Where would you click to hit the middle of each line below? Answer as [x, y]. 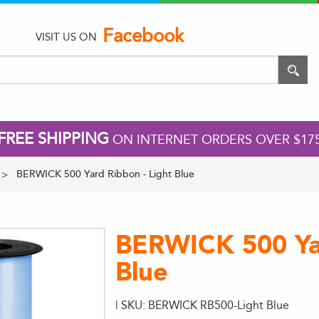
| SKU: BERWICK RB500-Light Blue [203, 305]
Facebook [143, 36]
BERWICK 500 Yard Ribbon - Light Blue [105, 174]
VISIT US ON [66, 37]
